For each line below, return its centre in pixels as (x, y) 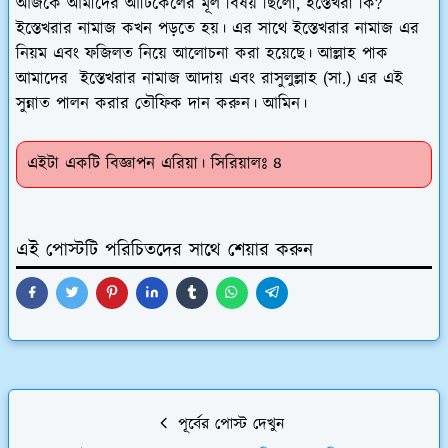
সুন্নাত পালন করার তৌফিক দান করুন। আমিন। (161, 103)
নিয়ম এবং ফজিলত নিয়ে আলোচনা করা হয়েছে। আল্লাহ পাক (202, 53)
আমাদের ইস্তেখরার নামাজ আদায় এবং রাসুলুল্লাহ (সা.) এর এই (209, 78)
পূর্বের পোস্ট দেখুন (228, 424)
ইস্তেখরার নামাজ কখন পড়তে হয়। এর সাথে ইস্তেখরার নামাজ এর (217, 28)
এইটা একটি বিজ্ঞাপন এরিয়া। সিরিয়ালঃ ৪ (154, 163)
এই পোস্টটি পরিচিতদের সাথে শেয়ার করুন (164, 250)
